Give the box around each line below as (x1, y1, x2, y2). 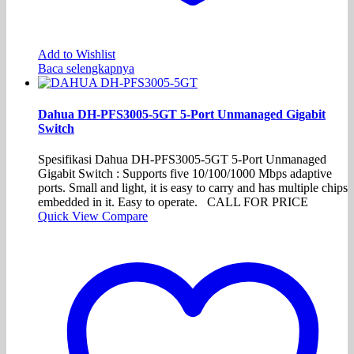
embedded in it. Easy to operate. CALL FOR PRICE (38, 194, 308, 209)
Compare (102, 209, 148, 223)
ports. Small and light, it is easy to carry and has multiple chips (38, 180, 348, 194)
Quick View (38, 209, 102, 223)
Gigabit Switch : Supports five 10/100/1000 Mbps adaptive (38, 166, 332, 180)
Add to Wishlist (38, 47, 115, 62)
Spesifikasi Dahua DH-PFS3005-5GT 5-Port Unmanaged (38, 152, 326, 166)
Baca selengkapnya (38, 62, 134, 76)
